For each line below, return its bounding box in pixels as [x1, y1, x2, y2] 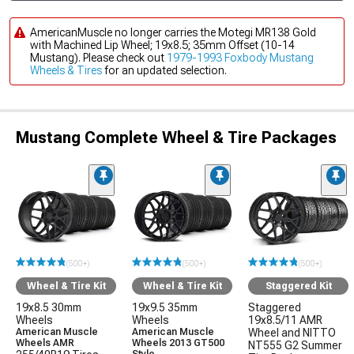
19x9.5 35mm [132, 301, 198, 314]
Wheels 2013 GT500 [132, 337, 224, 349]
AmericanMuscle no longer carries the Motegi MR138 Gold [30, 26, 316, 39]
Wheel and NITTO [248, 326, 336, 340]
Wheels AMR [16, 337, 74, 349]
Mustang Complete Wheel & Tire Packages [16, 128, 337, 147]
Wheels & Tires [30, 64, 102, 77]
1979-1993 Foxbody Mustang [167, 51, 314, 64]
